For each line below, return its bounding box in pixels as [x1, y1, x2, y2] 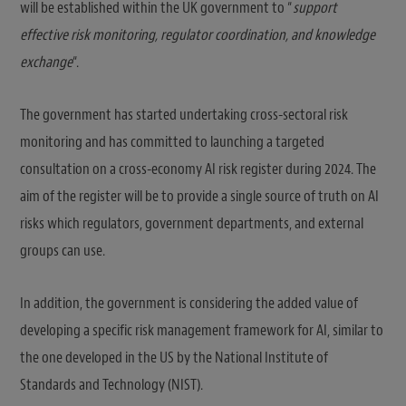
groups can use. [20, 240, 105, 260]
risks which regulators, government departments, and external [20, 213, 363, 233]
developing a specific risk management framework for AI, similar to [20, 320, 383, 340]
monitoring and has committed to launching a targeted [20, 131, 324, 151]
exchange [20, 52, 72, 72]
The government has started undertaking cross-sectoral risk [20, 104, 348, 124]
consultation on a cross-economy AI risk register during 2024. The [20, 159, 376, 179]
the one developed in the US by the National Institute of [20, 347, 328, 367]
